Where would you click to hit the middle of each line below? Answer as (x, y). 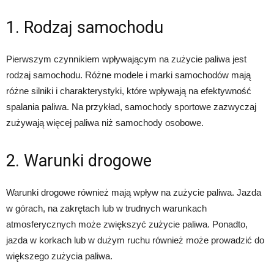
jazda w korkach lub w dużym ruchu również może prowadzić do (135, 240)
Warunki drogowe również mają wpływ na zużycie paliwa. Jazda (134, 192)
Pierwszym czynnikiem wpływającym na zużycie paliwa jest (126, 59)
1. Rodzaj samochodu (85, 28)
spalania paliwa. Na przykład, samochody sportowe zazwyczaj (131, 107)
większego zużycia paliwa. (59, 256)
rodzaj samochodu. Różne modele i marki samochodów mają (128, 75)
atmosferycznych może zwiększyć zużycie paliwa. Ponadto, (127, 224)
